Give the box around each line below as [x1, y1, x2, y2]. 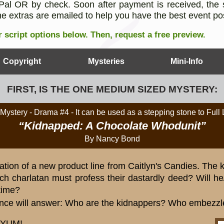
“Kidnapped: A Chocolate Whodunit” [18, 119, 206, 132]
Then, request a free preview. [87, 29, 205, 39]
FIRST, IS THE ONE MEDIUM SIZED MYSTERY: [6, 84, 217, 94]
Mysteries [87, 56, 124, 65]
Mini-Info [170, 56, 203, 65]
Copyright [2, 56, 41, 65]
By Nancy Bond [84, 134, 140, 143]
